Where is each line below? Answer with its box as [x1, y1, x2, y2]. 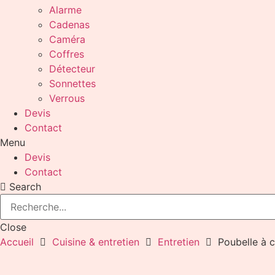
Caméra [49, 33, 85, 45]
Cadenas [49, 18, 90, 31]
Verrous [49, 92, 85, 104]
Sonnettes [49, 77, 96, 90]
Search [9, 180, 41, 193]
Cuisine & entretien [52, 236, 139, 248]
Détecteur [49, 63, 95, 75]
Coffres [49, 48, 84, 60]
